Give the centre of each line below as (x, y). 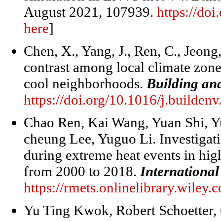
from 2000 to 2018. (82, 171)
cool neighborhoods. (85, 83)
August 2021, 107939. (90, 12)
